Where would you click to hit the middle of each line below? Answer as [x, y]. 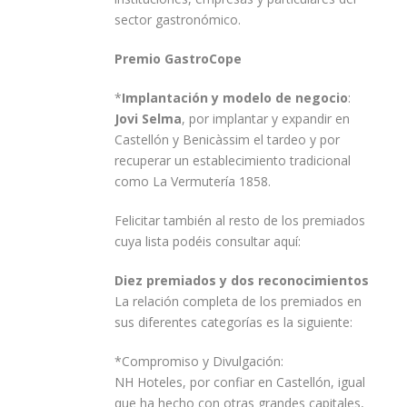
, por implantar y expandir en [266, 119]
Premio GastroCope [178, 59]
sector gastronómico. [178, 20]
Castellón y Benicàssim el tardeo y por [227, 140]
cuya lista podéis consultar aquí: [208, 242]
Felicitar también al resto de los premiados [240, 221]
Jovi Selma [148, 119]
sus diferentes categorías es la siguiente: [233, 323]
